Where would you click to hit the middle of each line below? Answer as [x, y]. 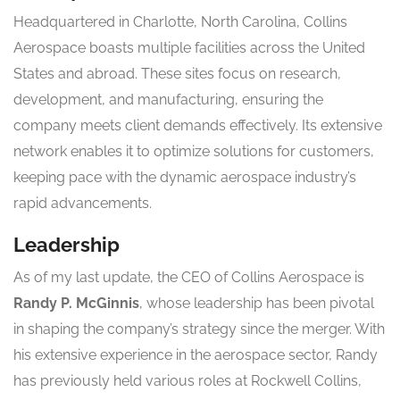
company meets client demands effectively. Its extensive [198, 126]
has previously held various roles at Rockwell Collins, [187, 381]
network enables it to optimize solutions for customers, [194, 152]
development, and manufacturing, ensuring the [168, 100]
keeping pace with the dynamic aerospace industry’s [185, 178]
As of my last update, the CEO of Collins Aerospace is [189, 278]
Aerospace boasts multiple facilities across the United [189, 48]
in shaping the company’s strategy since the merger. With [199, 329]
